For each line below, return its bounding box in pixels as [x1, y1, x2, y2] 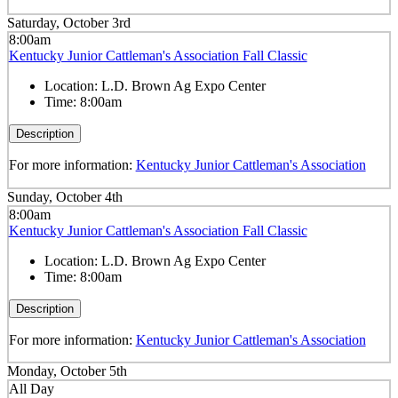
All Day [8, 380, 54, 396]
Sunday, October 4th [7, 188, 123, 204]
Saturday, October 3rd [7, 14, 131, 30]
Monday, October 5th [7, 363, 127, 379]
